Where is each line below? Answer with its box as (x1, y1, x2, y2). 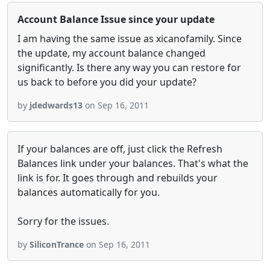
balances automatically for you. (17, 186, 160, 199)
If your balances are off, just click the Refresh (17, 142, 222, 155)
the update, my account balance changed (17, 46, 206, 60)
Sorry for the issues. (17, 215, 109, 228)
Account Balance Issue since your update (17, 13, 215, 26)
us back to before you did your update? (17, 75, 196, 89)
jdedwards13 (30, 99, 83, 111)
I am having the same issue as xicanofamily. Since (17, 32, 242, 45)
